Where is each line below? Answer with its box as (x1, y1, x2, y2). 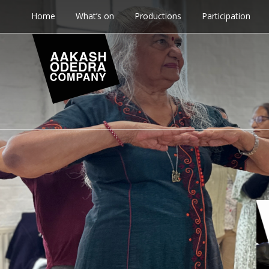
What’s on (76, 10, 114, 22)
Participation (202, 10, 250, 22)
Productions (134, 10, 181, 22)
